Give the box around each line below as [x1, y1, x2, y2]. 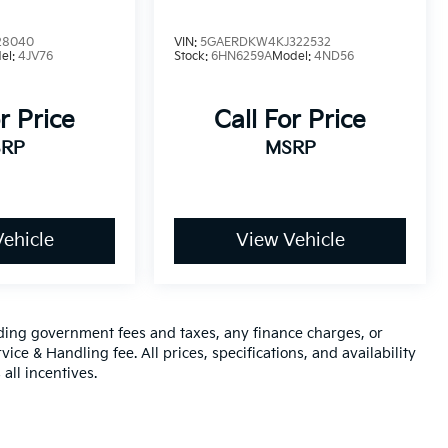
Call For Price [214, 106, 367, 136]
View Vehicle [235, 230, 345, 252]
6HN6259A [211, 49, 273, 65]
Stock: [174, 49, 212, 65]
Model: [272, 49, 315, 65]
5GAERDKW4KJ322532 [200, 35, 332, 51]
